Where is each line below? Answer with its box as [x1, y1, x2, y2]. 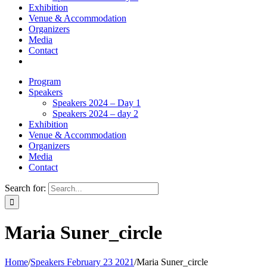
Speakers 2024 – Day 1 [52, 98, 141, 108]
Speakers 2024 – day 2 [52, 108, 138, 119]
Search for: [5, 183, 46, 193]
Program [29, 76, 61, 86]
